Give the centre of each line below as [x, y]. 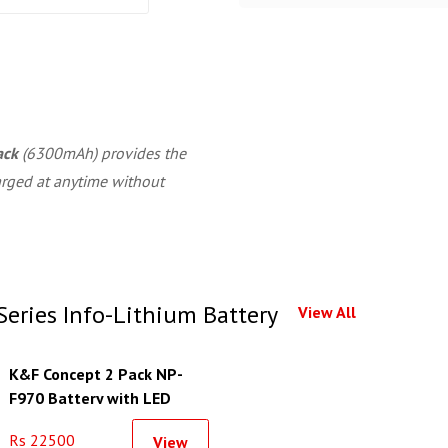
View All [327, 312]
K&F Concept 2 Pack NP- [96, 374]
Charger [37, 422]
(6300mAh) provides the [102, 153]
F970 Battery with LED [90, 398]
